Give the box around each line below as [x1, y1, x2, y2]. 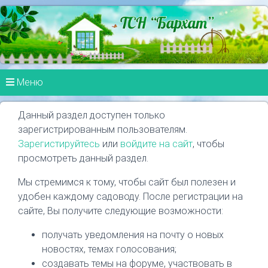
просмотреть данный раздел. [18, 152, 148, 164]
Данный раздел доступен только [18, 109, 165, 121]
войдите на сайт [120, 138, 193, 150]
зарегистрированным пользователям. [18, 123, 187, 135]
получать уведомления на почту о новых [42, 229, 224, 240]
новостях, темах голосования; [42, 243, 176, 255]
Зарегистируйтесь [18, 138, 100, 150]
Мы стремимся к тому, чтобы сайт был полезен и [18, 176, 236, 188]
